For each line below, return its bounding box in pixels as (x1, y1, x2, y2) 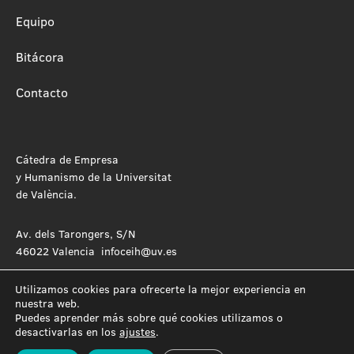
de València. (16, 186, 77, 201)
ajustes (119, 324, 156, 339)
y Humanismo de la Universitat (16, 168, 171, 184)
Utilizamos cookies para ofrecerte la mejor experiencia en (15, 281, 306, 296)
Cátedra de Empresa (16, 151, 119, 167)
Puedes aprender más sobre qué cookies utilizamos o (15, 310, 283, 325)
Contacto (16, 83, 68, 100)
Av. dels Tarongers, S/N (16, 225, 135, 241)
